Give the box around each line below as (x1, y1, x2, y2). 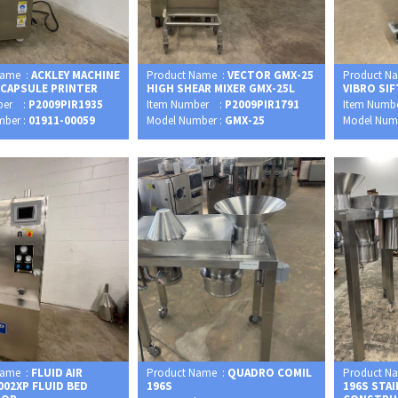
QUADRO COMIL (227, 365, 313, 381)
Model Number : (147, 113, 226, 129)
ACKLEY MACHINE (31, 68, 121, 84)
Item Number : (147, 97, 226, 113)
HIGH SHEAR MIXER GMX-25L (147, 81, 296, 97)
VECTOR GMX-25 (227, 68, 314, 84)
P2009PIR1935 (28, 97, 104, 113)
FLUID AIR (31, 365, 84, 381)
